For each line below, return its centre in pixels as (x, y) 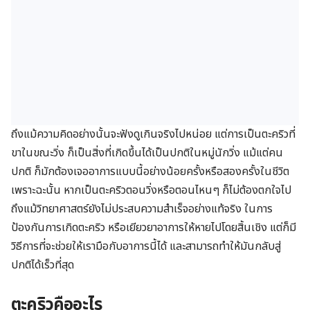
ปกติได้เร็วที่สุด (43, 265)
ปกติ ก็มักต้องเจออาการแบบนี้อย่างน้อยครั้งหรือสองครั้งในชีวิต (150, 172)
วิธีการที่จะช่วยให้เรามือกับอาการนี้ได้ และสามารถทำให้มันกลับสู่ (146, 247)
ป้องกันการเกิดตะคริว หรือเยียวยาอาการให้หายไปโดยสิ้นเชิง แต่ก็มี (154, 228)
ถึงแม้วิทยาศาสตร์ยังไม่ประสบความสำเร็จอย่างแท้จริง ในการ (142, 209)
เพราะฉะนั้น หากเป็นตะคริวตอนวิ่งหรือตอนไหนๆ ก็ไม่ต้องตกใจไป (151, 191)
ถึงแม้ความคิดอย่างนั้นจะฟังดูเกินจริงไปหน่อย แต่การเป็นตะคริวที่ (153, 135)
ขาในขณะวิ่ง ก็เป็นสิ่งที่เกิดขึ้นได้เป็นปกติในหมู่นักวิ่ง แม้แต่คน (147, 153)
